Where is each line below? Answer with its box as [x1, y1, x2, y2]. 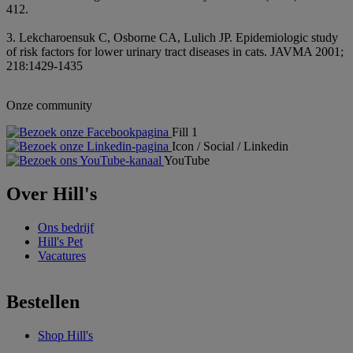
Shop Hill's [38, 328, 93, 342]
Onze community [6, 98, 92, 113]
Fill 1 [172, 125, 198, 139]
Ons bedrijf [38, 221, 94, 235]
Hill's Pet [38, 235, 83, 249]
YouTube [164, 154, 210, 168]
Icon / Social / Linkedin [172, 139, 288, 154]
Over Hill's [6, 184, 97, 205]
